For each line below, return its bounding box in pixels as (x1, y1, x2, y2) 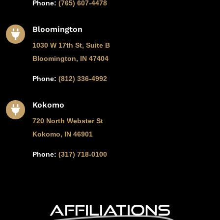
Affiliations (49, 200, 170, 219)
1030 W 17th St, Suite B (32, 41, 110, 49)
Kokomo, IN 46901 (32, 130, 93, 138)
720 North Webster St (32, 116, 103, 125)
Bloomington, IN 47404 (32, 54, 109, 62)
